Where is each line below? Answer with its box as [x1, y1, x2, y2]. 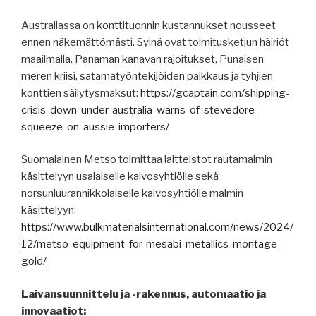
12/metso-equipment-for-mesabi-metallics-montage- [21, 238, 281, 251]
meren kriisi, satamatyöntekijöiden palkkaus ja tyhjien [21, 69, 273, 83]
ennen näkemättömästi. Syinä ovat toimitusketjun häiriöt [21, 35, 289, 49]
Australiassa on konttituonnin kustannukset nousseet [21, 18, 276, 32]
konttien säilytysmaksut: [21, 86, 140, 99]
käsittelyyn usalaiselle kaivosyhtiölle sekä [21, 170, 219, 183]
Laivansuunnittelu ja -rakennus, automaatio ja [21, 287, 266, 300]
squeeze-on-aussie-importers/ [21, 120, 169, 133]
